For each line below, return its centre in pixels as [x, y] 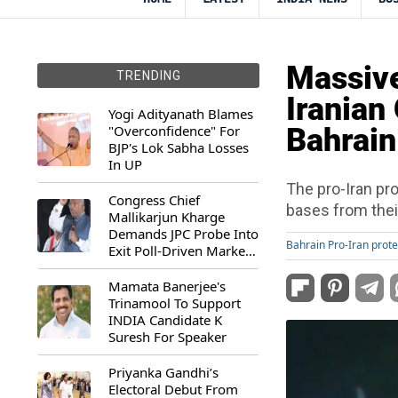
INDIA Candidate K [165, 320]
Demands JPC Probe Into [183, 234]
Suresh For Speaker [167, 337]
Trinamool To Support [175, 303]
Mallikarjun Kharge [167, 217]
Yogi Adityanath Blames [181, 114]
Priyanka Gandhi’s [163, 372]
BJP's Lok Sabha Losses [179, 147]
